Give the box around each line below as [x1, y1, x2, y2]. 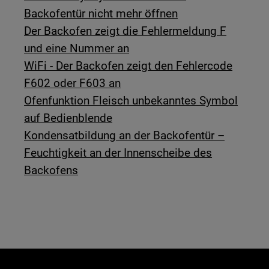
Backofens [24, 163, 79, 177]
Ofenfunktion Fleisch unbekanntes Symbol [24, 93, 238, 107]
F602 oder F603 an [24, 76, 121, 90]
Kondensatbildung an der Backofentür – [24, 128, 225, 142]
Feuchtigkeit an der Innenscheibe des [24, 145, 213, 160]
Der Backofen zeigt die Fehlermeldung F [24, 23, 227, 38]
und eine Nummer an [24, 41, 130, 55]
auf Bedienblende [24, 110, 113, 125]
